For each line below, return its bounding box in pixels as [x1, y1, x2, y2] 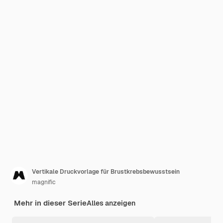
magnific [32, 178, 56, 186]
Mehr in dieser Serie [14, 198, 87, 208]
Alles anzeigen [87, 199, 135, 208]
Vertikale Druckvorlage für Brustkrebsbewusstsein [32, 168, 180, 176]
